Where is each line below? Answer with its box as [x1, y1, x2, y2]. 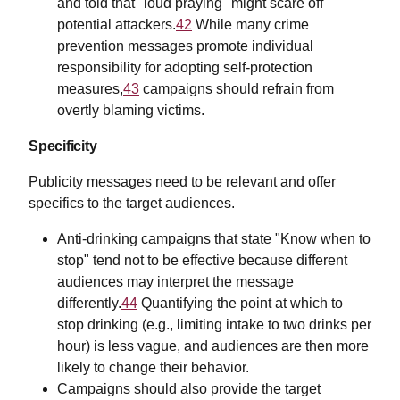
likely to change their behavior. [57, 360, 249, 376]
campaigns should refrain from [139, 81, 334, 97]
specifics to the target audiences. [29, 196, 235, 212]
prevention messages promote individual [57, 38, 313, 54]
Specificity [29, 138, 97, 154]
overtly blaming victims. [57, 103, 204, 119]
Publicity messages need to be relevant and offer [29, 174, 336, 190]
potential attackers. [57, 17, 176, 33]
